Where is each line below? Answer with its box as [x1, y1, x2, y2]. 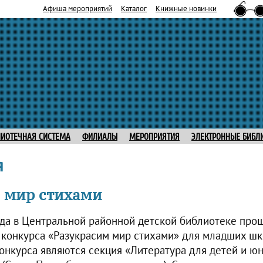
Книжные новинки [156, 2, 217, 14]
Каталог [121, 2, 147, 14]
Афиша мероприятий [43, 2, 112, 14]
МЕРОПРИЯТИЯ [129, 132, 180, 142]
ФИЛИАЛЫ [82, 132, 117, 142]
